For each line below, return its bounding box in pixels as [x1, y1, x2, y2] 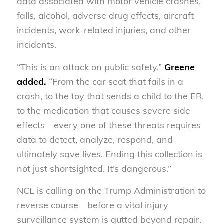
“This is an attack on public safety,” [16, 61, 162, 73]
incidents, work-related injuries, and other [16, 24, 191, 36]
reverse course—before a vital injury [16, 199, 168, 211]
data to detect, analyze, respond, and [16, 133, 173, 145]
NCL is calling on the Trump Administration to [16, 185, 206, 197]
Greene [161, 61, 195, 73]
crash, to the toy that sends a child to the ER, [16, 90, 204, 102]
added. [16, 75, 49, 87]
